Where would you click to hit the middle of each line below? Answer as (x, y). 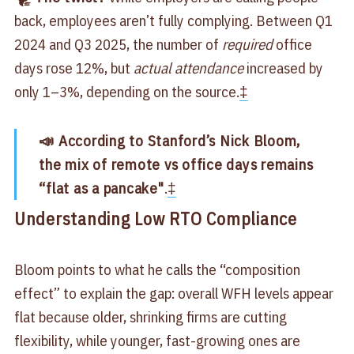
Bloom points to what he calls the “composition (157, 269)
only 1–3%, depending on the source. (126, 92)
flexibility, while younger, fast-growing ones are (157, 340)
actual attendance (188, 68)
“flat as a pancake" (102, 188)
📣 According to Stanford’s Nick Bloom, (170, 141)
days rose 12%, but (73, 68)
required (247, 45)
